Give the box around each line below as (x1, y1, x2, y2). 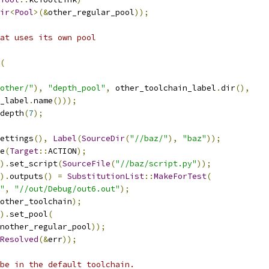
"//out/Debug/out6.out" (14, 184, 120, 194)
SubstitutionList (67, 171, 144, 181)
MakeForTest (154, 171, 207, 181)
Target (10, 146, 38, 156)
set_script (10, 159, 58, 169)
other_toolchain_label (110, 83, 216, 93)
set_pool (10, 209, 48, 219)
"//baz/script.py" (115, 159, 197, 169)
